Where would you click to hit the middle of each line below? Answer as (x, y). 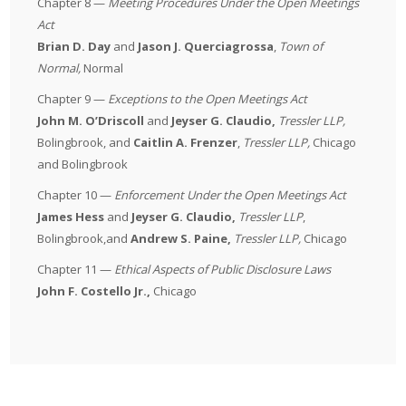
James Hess (72, 217)
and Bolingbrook (83, 164)
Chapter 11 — (76, 269)
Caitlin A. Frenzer (186, 142)
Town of (301, 46)
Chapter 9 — (73, 99)
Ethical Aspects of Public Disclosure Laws (223, 269)
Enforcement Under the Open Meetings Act (231, 195)
